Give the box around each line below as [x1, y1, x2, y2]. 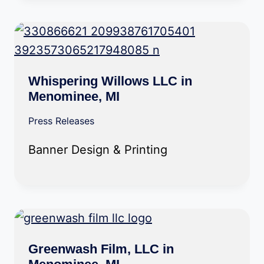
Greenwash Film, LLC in [28, 242, 174, 257]
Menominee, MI [28, 89, 120, 104]
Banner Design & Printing [28, 143, 167, 157]
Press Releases [28, 115, 94, 127]
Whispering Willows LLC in [28, 74, 192, 89]
